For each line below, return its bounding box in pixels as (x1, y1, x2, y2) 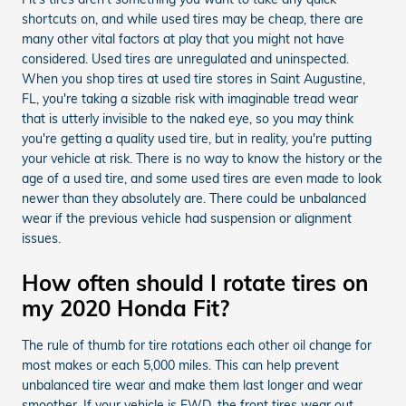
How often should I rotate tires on (22, 268, 368, 296)
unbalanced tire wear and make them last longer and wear (22, 376, 362, 393)
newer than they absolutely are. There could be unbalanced (22, 189, 366, 207)
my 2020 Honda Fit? (22, 294, 229, 322)
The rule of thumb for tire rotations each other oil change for (22, 336, 372, 353)
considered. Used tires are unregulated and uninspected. (22, 50, 349, 67)
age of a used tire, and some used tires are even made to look (22, 169, 382, 187)
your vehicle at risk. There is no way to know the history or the (22, 150, 382, 167)
